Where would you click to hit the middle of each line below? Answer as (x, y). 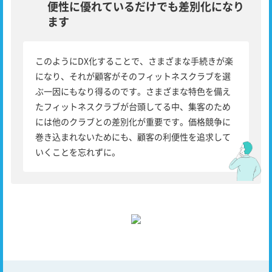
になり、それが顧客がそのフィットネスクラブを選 (133, 76)
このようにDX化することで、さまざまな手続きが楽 (134, 60)
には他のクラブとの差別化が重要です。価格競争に (133, 121)
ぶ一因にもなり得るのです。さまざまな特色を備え (133, 91)
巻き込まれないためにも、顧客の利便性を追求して (133, 136)
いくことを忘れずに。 (78, 151)
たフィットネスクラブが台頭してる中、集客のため (133, 106)
